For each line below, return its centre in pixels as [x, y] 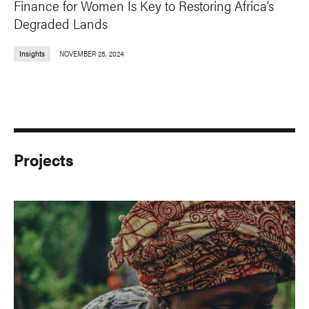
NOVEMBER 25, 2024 [92, 53]
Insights [32, 53]
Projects [44, 159]
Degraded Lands [61, 23]
